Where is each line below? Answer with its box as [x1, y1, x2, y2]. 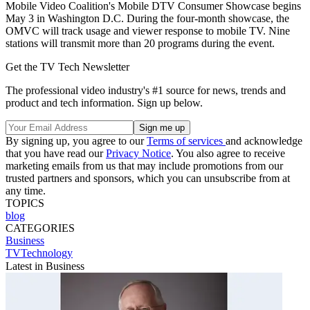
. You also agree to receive [171, 147, 285, 159]
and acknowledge [226, 134, 302, 147]
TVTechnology [6, 246, 73, 259]
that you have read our [6, 147, 106, 159]
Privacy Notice [106, 147, 171, 159]
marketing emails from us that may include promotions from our [6, 159, 283, 172]
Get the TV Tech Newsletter [6, 60, 129, 73]
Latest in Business [6, 259, 84, 272]
